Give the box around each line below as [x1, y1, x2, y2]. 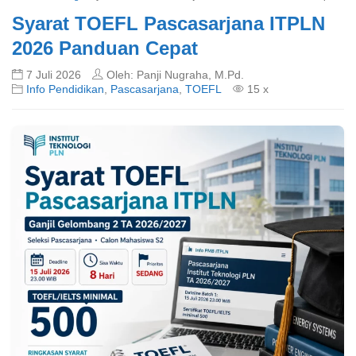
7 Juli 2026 [26, 69, 81, 81]
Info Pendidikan [26, 83, 104, 95]
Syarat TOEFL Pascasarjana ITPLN [12, 13, 325, 34]
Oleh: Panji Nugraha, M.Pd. [103, 69, 244, 81]
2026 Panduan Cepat [12, 37, 198, 59]
